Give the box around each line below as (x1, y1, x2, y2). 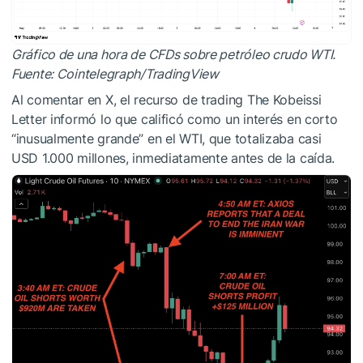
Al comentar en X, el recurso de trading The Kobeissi (11, 91, 322, 108)
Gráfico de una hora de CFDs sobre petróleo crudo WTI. (11, 45, 336, 62)
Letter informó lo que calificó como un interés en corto (11, 110, 338, 127)
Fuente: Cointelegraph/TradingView (11, 65, 219, 82)
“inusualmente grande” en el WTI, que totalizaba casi (11, 130, 322, 147)
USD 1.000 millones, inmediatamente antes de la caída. (11, 149, 335, 166)
